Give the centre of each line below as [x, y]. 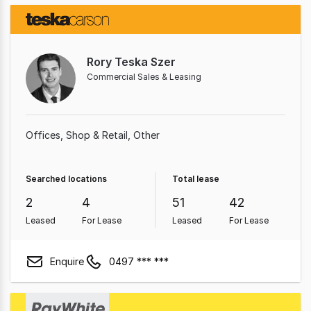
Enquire [67, 261]
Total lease [196, 179]
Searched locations [66, 179]
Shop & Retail [97, 135]
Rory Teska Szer [131, 62]
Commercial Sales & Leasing [144, 77]
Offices [43, 135]
